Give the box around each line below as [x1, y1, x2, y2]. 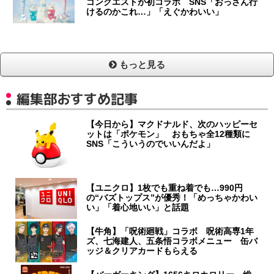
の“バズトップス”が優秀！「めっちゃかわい [86, 193, 258, 203]
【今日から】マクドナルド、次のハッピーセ [86, 119, 258, 130]
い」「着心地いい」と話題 [86, 202, 190, 213]
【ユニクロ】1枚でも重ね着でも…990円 [86, 183, 243, 193]
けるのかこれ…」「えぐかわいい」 [86, 7, 224, 17]
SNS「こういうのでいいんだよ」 [86, 139, 215, 149]
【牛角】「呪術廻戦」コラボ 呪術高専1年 [86, 226, 254, 237]
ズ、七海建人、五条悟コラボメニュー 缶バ [86, 236, 258, 246]
